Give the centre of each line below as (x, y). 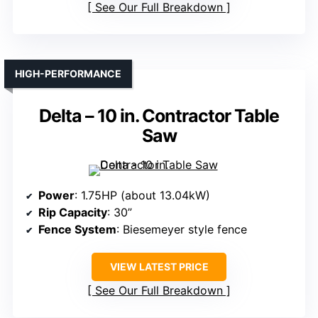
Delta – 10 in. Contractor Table (159, 116)
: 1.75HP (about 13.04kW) (142, 196)
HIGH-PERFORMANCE (68, 74)
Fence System (77, 230)
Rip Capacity (73, 213)
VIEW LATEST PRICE (159, 267)
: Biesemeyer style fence (182, 230)
